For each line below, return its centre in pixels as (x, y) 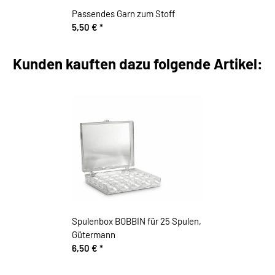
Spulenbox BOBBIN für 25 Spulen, (136, 221)
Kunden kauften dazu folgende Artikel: (137, 64)
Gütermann (93, 234)
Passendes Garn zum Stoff (123, 13)
